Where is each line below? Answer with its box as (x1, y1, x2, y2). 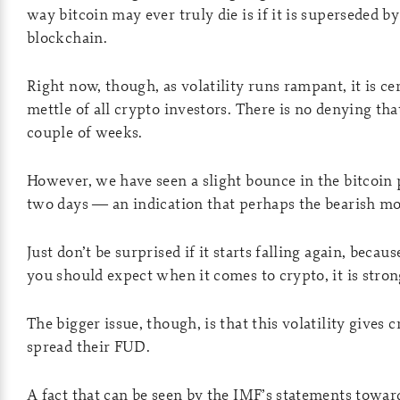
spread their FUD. (27, 336, 151, 356)
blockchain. (27, 27, 107, 47)
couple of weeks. (27, 121, 143, 142)
